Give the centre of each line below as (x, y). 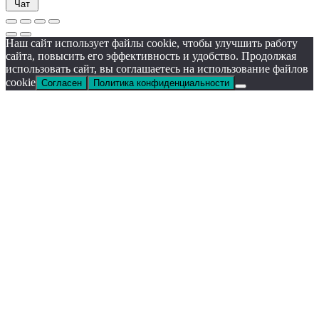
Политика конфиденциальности (161, 83)
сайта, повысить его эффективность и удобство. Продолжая (151, 56)
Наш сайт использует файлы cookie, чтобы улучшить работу (152, 43)
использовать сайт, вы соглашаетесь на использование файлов (157, 69)
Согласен (62, 83)
